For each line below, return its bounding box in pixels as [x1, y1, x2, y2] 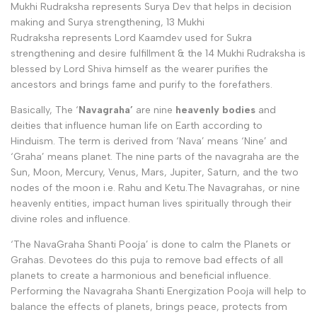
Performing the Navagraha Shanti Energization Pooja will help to [11, 284, 306, 297]
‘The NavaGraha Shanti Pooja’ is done [11, 238, 188, 250]
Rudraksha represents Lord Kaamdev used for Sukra [11, 31, 252, 44]
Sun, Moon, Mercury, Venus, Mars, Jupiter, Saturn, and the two [11, 166, 299, 178]
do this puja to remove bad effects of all [93, 253, 283, 266]
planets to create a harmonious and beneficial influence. [11, 269, 271, 282]
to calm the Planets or [188, 238, 291, 250]
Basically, [11, 103, 55, 116]
